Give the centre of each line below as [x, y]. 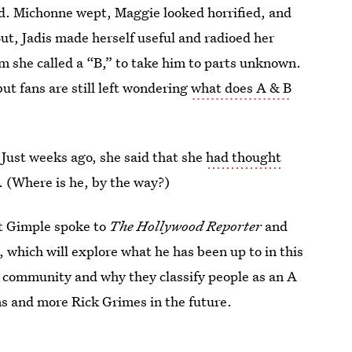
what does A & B [242, 88]
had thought [244, 157]
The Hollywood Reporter [187, 226]
